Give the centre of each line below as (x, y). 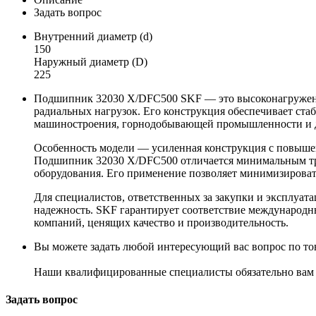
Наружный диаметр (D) (91, 61)
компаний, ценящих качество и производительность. (161, 222)
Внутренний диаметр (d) (93, 36)
